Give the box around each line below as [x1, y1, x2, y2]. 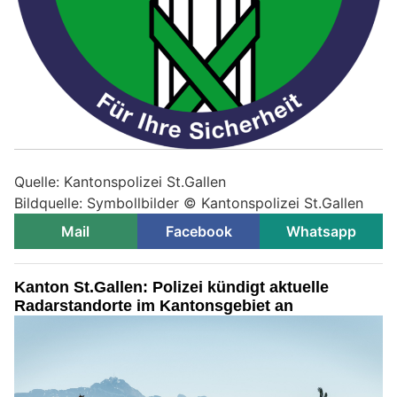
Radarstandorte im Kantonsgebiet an [14, 297, 293, 315]
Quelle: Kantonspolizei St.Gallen [14, 173, 226, 191]
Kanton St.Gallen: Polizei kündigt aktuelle [14, 278, 329, 297]
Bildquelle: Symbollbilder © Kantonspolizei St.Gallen [14, 194, 363, 213]
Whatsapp [286, 222, 357, 241]
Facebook [165, 222, 232, 241]
